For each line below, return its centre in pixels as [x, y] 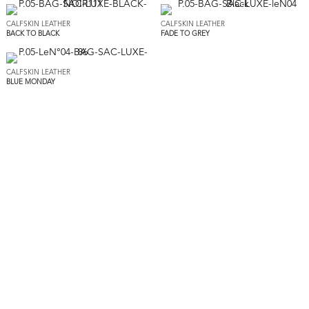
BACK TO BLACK [32, 33]
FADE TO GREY [185, 33]
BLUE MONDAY [30, 82]
